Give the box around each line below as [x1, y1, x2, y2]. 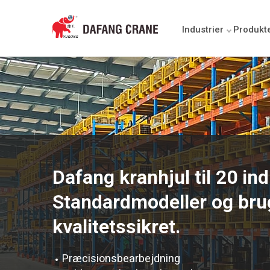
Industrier [182, 23, 224, 36]
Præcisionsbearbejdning [62, 251, 180, 267]
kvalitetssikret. [52, 213, 181, 241]
